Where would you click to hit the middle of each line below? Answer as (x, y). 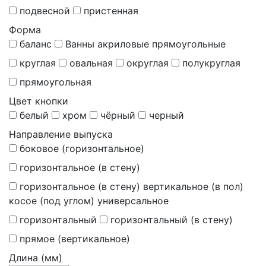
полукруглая (211, 63)
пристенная (111, 11)
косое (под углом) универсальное (89, 201)
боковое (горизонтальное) (82, 149)
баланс (36, 44)
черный (167, 115)
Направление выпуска (61, 134)
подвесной (45, 11)
